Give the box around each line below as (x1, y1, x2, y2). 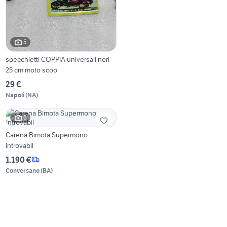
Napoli (6, 91, 25, 99)
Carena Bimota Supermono (6, 130, 88, 139)
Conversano (6, 166, 40, 174)
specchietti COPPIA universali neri (6, 54, 110, 64)
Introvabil (6, 140, 34, 150)
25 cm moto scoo (6, 65, 58, 74)
